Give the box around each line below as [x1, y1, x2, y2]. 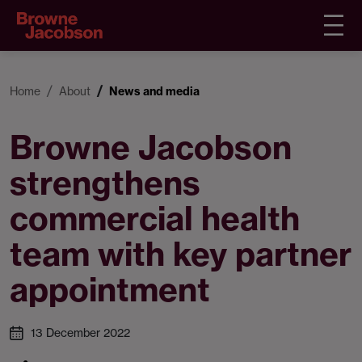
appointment [10, 269, 210, 310]
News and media [109, 84, 200, 99]
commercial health [10, 198, 300, 239]
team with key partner [10, 234, 351, 275]
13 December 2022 [31, 326, 130, 340]
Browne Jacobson [10, 127, 292, 168]
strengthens [10, 162, 200, 204]
